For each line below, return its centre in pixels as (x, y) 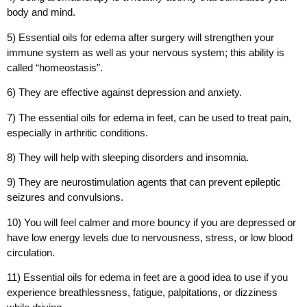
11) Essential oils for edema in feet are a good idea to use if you (147, 278)
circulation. (31, 252)
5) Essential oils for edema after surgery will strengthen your (140, 37)
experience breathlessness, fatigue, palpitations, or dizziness (142, 293)
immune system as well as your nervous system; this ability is (146, 52)
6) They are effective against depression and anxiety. (124, 93)
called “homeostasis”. (55, 67)
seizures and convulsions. (65, 197)
